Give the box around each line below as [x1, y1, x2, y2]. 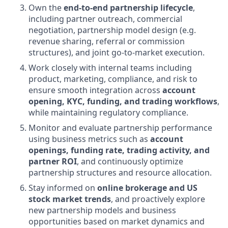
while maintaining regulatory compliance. [28, 107, 188, 118]
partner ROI [28, 156, 77, 167]
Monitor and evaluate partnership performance [28, 122, 212, 133]
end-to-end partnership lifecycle [64, 2, 193, 13]
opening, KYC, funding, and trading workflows [28, 96, 217, 107]
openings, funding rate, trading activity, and [28, 145, 210, 156]
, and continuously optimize [77, 156, 183, 167]
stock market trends [28, 193, 111, 205]
